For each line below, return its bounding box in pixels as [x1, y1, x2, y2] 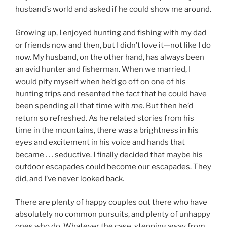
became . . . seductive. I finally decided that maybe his [15, 149, 203, 159]
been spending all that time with [15, 101, 131, 110]
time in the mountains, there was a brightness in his [15, 125, 199, 135]
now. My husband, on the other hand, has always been [15, 52, 204, 62]
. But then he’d [143, 101, 193, 110]
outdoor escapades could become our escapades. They [15, 162, 211, 171]
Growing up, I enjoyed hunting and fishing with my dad [15, 28, 206, 37]
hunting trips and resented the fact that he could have [15, 89, 207, 98]
